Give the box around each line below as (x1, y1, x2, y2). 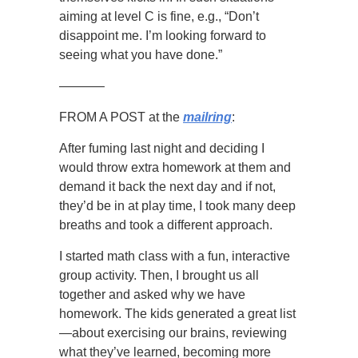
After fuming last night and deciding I (59, 141, 265, 155)
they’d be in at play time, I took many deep (59, 199, 296, 213)
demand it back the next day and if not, (59, 180, 276, 193)
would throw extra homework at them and (59, 161, 291, 174)
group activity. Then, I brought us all (59, 268, 259, 282)
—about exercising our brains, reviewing (59, 326, 287, 340)
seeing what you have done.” (59, 48, 222, 62)
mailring (183, 110, 232, 124)
